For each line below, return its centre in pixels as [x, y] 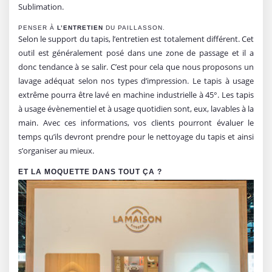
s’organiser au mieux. [56, 150]
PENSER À [38, 27]
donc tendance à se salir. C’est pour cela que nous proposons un [136, 66]
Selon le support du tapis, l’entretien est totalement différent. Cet [136, 39]
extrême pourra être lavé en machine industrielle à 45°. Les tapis [136, 94]
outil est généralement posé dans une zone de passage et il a [136, 53]
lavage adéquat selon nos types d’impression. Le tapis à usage [136, 80]
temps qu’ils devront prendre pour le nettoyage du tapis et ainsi [136, 136]
